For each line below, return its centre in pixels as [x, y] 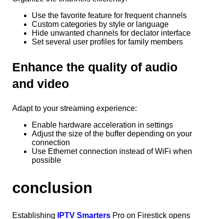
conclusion [52, 188]
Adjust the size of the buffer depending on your [112, 134]
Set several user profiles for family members [107, 42]
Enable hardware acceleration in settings [102, 125]
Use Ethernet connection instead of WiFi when [112, 152]
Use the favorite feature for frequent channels [109, 16]
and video [41, 84]
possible [46, 160]
